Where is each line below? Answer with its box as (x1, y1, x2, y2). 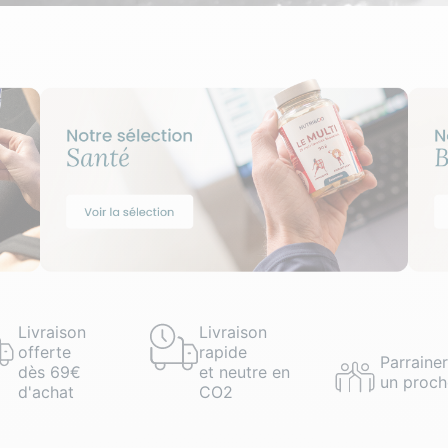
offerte (17, 341, 71, 362)
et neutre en (198, 361, 290, 382)
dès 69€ (17, 361, 81, 382)
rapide (198, 341, 247, 362)
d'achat (17, 381, 74, 402)
